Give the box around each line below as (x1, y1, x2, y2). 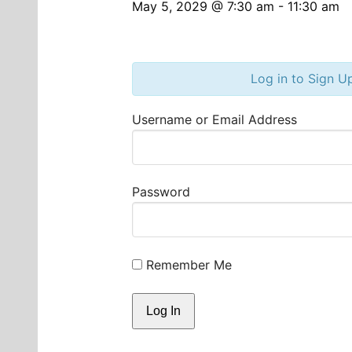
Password (132, 184, 190, 200)
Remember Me (142, 256, 232, 273)
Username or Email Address (132, 111, 297, 127)
